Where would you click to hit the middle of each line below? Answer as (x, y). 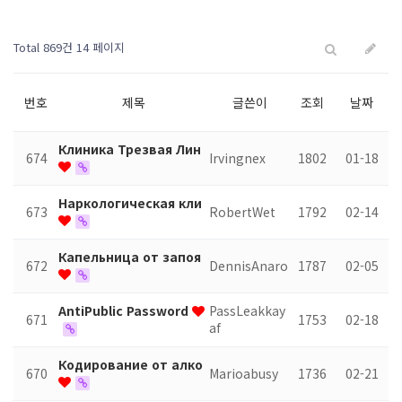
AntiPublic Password (125, 310)
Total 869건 (43, 47)
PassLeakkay (247, 310)
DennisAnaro (249, 266)
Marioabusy (244, 373)
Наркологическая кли (130, 203)
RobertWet (242, 212)
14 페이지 (99, 47)
